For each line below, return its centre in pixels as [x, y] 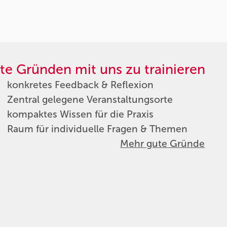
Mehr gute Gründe [163, 144]
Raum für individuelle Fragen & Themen [97, 129]
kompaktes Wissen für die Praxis [80, 115]
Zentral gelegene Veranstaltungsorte [90, 100]
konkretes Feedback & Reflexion [80, 85]
